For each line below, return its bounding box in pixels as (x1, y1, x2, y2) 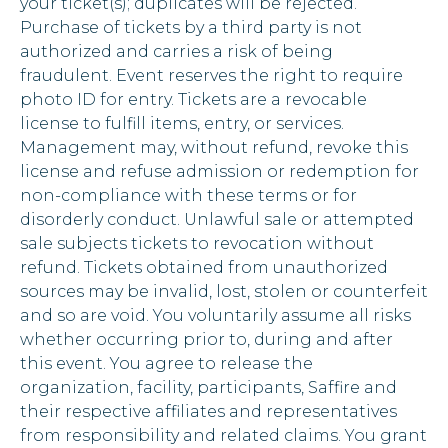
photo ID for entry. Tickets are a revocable (20, 90, 367, 110)
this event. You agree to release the (20, 354, 313, 374)
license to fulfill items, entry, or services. (20, 114, 344, 134)
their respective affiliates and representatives (20, 402, 397, 422)
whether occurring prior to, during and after (20, 330, 393, 350)
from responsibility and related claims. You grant (20, 426, 427, 446)
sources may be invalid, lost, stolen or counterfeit (20, 282, 428, 302)
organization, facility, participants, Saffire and (20, 378, 397, 398)
